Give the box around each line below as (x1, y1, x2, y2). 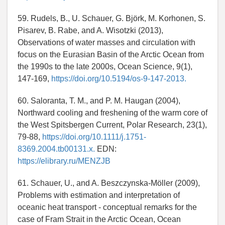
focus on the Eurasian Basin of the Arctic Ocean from (18, 50, 204, 59)
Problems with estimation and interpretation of (18, 191, 180, 200)
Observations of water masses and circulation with (18, 38, 195, 47)
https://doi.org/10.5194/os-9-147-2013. (51, 74, 186, 83)
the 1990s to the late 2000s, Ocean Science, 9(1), (18, 62, 192, 71)
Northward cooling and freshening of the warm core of (18, 108, 207, 118)
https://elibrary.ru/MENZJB (18, 157, 110, 166)
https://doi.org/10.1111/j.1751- (42, 133, 146, 142)
